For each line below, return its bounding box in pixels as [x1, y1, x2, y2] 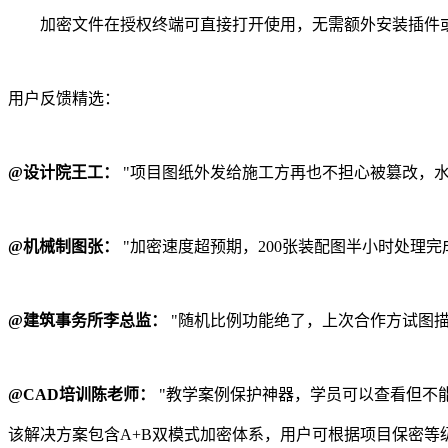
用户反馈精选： [8, 90, 120, 108]
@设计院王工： [8, 164, 119, 182]
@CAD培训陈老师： [8, 386, 155, 404]
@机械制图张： [8, 238, 119, 256]
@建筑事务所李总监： [8, 312, 167, 330]
